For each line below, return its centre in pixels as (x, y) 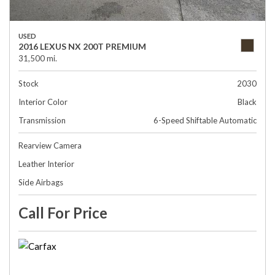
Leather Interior (46, 164)
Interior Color (43, 102)
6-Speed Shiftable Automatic (205, 120)
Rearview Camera (50, 145)
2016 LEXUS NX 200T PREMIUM (82, 46)
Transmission (42, 120)
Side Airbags (41, 182)
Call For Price (63, 213)
